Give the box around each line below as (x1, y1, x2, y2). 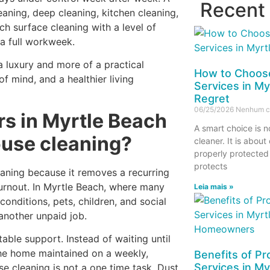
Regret (193, 92, 230, 105)
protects (193, 160, 227, 171)
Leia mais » (193, 181, 234, 191)
